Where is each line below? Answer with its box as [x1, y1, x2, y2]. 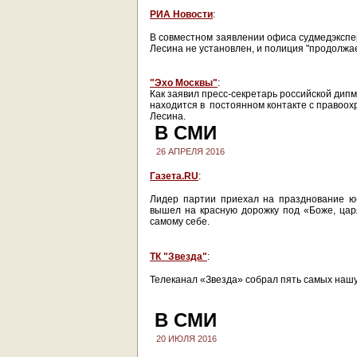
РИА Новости [150, 9, 213, 20]
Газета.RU [150, 171, 198, 182]
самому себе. [150, 216, 210, 227]
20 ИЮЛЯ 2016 [156, 334, 217, 343]
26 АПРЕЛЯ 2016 [156, 147, 225, 156]
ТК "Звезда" [150, 251, 207, 262]
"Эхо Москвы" [150, 77, 218, 88]
